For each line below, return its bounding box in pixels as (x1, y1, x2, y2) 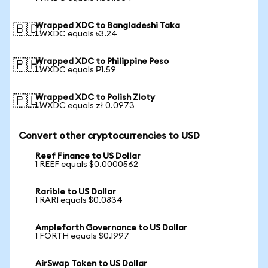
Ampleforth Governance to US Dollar (35, 224, 187, 232)
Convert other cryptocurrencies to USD (19, 131, 200, 141)
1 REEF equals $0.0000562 (35, 160, 138, 169)
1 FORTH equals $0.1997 (35, 232, 129, 240)
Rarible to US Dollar (35, 188, 116, 196)
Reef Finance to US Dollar (35, 152, 141, 160)
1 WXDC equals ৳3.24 (35, 30, 117, 38)
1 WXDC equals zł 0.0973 (35, 102, 135, 110)
